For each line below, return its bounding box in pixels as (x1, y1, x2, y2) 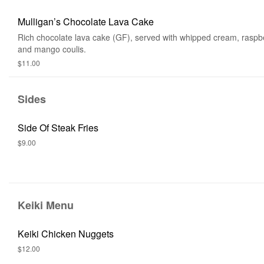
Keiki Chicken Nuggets (18, 227, 114, 240)
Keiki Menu (18, 197, 74, 213)
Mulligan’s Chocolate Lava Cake (18, 15, 154, 28)
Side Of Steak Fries (18, 121, 98, 134)
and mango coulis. (18, 43, 86, 55)
